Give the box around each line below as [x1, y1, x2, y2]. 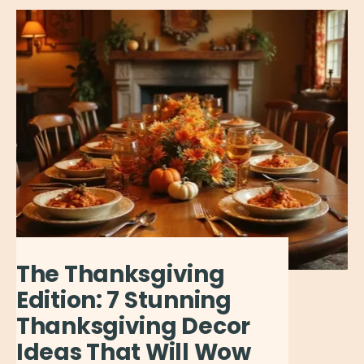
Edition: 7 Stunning [16, 284, 232, 316]
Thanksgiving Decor [16, 310, 250, 342]
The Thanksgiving [16, 258, 225, 290]
